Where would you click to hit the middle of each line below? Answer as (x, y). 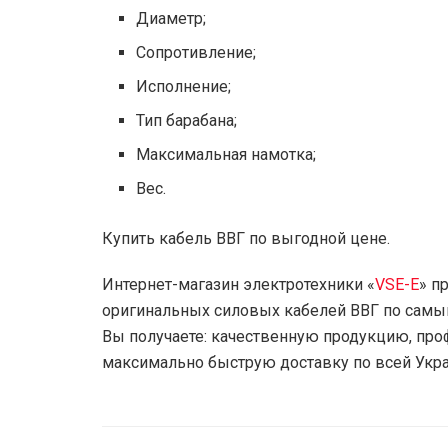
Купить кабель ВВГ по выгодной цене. (246, 238)
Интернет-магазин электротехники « (238, 284)
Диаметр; (171, 18)
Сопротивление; (196, 52)
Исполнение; (184, 86)
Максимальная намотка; (226, 154)
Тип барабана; (187, 120)
